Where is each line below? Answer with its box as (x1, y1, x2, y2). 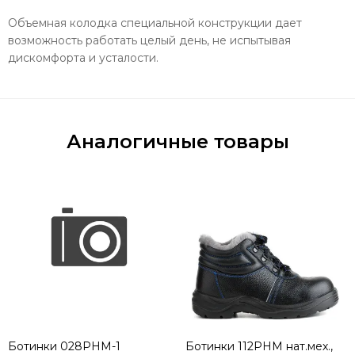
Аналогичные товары (66, 130, 289, 154)
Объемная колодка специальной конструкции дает (8, 16, 302, 31)
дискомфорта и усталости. (8, 51, 158, 66)
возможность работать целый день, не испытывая (8, 33, 291, 48)
